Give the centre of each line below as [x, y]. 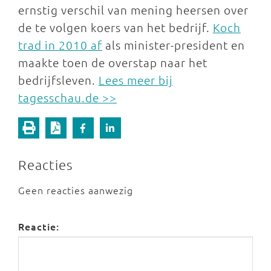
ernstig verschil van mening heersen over [133, 10]
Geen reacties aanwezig [76, 190]
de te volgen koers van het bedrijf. [116, 27]
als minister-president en [174, 45]
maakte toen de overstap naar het [113, 62]
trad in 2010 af [60, 45]
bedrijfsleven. [58, 80]
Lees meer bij [136, 80]
